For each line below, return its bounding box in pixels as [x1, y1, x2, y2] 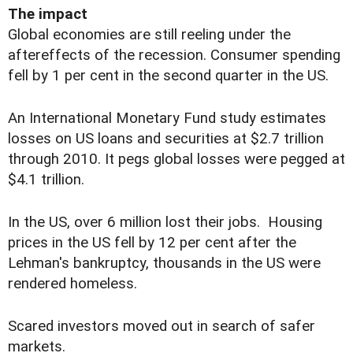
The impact [8, 6, 87, 24]
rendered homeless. [8, 275, 137, 293]
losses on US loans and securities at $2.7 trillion [8, 130, 324, 148]
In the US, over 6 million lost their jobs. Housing [8, 214, 322, 232]
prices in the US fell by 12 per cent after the [8, 234, 296, 252]
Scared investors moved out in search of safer [8, 318, 315, 336]
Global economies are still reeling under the [8, 26, 291, 44]
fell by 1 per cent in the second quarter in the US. [8, 67, 329, 85]
